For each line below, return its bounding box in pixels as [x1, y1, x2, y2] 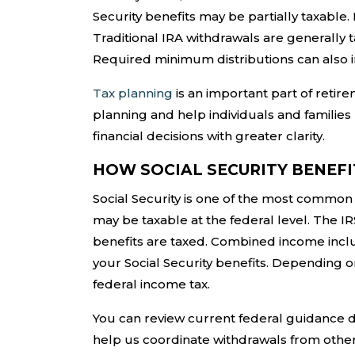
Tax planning [93, 86, 173, 101]
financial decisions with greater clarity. [93, 128, 325, 144]
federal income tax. [93, 277, 210, 292]
